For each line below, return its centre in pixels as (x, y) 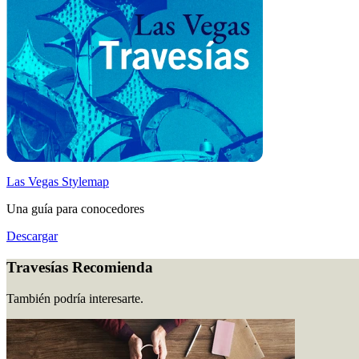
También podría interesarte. (75, 298)
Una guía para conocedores (75, 209)
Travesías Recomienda (80, 268)
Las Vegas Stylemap (58, 182)
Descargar (32, 236)
